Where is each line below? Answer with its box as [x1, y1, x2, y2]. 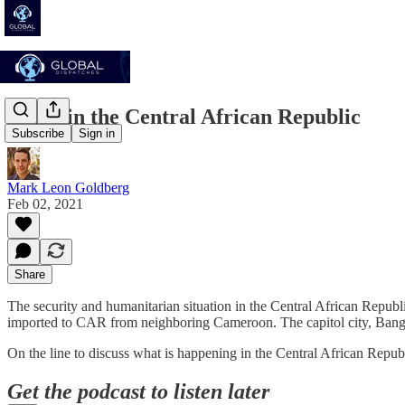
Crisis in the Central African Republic [7, 104, 361, 128]
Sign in [79, 127, 115, 141]
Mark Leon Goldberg [7, 179, 129, 195]
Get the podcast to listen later [7, 379, 269, 403]
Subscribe [12, 127, 64, 141]
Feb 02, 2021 [7, 195, 83, 212]
